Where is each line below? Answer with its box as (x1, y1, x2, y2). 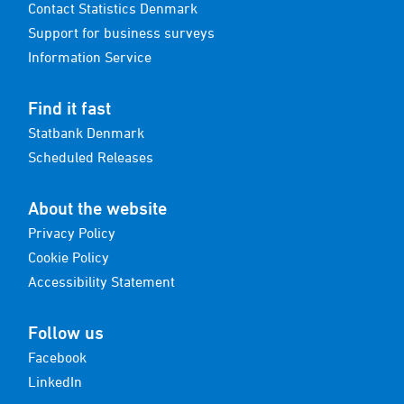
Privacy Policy (28, 225, 115, 241)
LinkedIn (28, 373, 82, 390)
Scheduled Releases (28, 149, 153, 165)
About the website (28, 197, 167, 219)
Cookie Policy (28, 249, 109, 265)
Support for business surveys (28, 24, 215, 41)
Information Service (28, 49, 151, 65)
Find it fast (28, 97, 111, 119)
